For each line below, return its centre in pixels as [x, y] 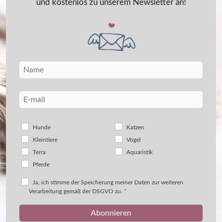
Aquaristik [139, 152]
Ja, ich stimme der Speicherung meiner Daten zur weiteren [108, 182]
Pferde [41, 165]
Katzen [135, 127]
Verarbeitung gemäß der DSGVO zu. [76, 191]
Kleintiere [45, 140]
